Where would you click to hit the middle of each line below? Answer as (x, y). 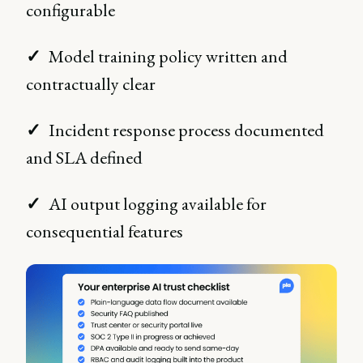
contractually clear (91, 84)
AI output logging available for (158, 204)
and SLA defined (84, 158)
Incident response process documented (186, 130)
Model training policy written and (168, 57)
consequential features (105, 232)
